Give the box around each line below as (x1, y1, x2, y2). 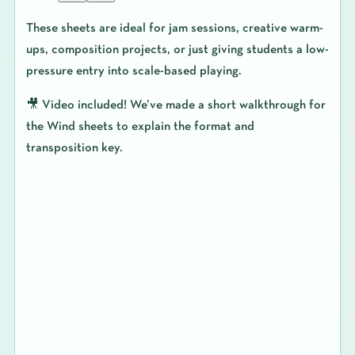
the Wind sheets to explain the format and (25, 120, 254, 133)
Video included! (41, 98, 127, 112)
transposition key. (25, 141, 123, 155)
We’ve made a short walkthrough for (126, 98, 326, 112)
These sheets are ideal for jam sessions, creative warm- (25, 21, 323, 35)
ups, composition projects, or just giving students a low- (25, 43, 329, 56)
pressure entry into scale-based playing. (25, 64, 242, 78)
